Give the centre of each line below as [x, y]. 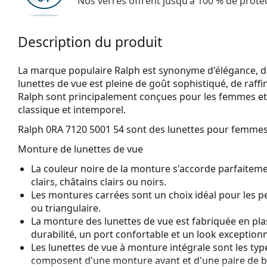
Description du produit [90, 42]
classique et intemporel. [72, 109]
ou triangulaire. [66, 208]
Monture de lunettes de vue [80, 149]
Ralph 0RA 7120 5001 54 [71, 129]
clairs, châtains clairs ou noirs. [99, 181]
